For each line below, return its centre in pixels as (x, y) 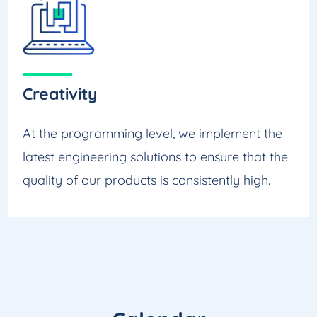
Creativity (60, 94)
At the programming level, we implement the (152, 133)
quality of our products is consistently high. (146, 180)
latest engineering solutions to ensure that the (155, 157)
